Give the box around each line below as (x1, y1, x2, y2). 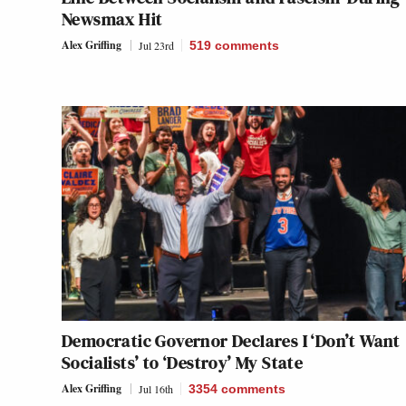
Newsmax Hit (62, 6, 163, 33)
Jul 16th (139, 382, 173, 397)
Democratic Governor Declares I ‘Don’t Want (62, 328, 401, 354)
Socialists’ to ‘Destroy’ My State (62, 350, 304, 376)
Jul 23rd (139, 38, 174, 53)
